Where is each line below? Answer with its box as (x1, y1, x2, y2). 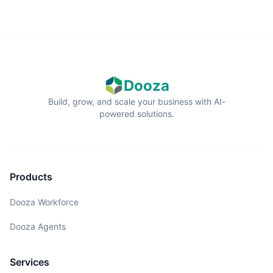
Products (10, 170, 52, 183)
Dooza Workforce (10, 196, 79, 207)
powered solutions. (99, 108, 174, 119)
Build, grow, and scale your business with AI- (48, 96, 225, 107)
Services (10, 255, 49, 268)
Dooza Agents (10, 221, 66, 232)
